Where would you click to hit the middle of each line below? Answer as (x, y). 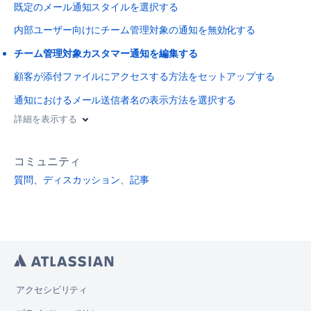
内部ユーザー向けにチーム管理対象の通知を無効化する (135, 30)
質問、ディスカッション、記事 (82, 180)
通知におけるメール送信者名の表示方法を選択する (125, 99)
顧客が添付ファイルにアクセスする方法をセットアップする (145, 76)
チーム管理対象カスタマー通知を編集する (106, 53)
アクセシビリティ (52, 290)
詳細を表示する (45, 118)
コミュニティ (47, 161)
